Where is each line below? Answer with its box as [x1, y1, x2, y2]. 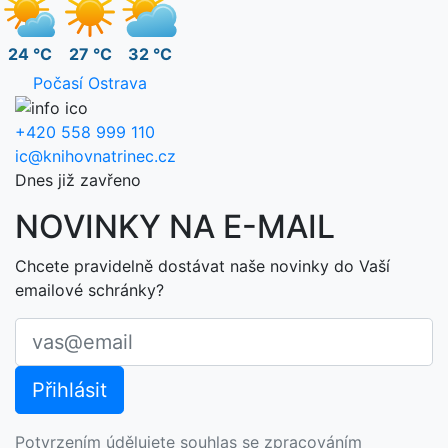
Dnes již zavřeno [15, 170, 141, 191]
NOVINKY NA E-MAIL [15, 207, 335, 247]
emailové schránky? [15, 280, 164, 301]
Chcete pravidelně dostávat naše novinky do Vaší [15, 256, 390, 277]
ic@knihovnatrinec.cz [15, 146, 176, 167]
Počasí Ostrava [33, 72, 147, 93]
